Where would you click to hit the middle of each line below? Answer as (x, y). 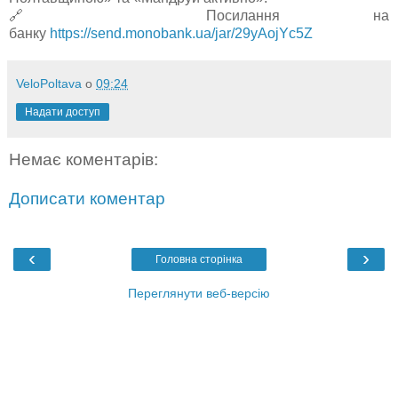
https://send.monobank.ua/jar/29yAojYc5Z (181, 34)
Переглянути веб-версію (199, 294)
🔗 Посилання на (199, 16)
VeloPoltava (49, 84)
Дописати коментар (87, 198)
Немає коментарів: (84, 160)
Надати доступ (63, 112)
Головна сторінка (199, 260)
